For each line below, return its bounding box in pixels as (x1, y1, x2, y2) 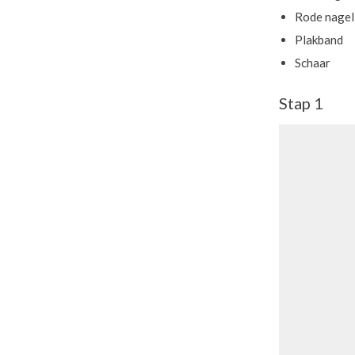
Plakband (295, 32, 343, 47)
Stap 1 (279, 94, 323, 113)
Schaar (295, 55, 330, 70)
